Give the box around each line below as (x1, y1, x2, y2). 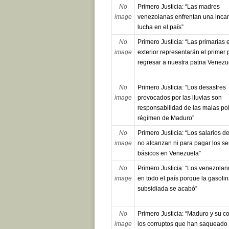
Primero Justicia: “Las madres (137, 3, 220, 11)
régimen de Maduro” (137, 114, 194, 122)
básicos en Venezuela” (137, 150, 201, 157)
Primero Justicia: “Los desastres (137, 84, 226, 91)
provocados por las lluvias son (137, 94, 222, 102)
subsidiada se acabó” (137, 185, 197, 193)
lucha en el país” (137, 24, 184, 31)
